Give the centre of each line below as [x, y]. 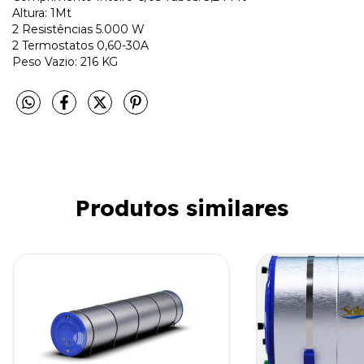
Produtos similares [182, 207]
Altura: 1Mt [42, 13]
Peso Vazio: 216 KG [65, 61]
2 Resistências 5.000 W [78, 29]
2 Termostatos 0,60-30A [80, 45]
